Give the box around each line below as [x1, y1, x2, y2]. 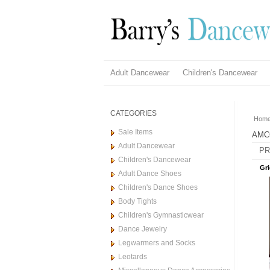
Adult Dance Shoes [118, 169, 181, 178]
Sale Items [118, 128, 152, 136]
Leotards [118, 253, 147, 261]
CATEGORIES [110, 109, 157, 118]
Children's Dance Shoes [118, 183, 198, 192]
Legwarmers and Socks [118, 239, 195, 247]
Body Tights [118, 197, 157, 206]
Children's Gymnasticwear [118, 211, 204, 219]
